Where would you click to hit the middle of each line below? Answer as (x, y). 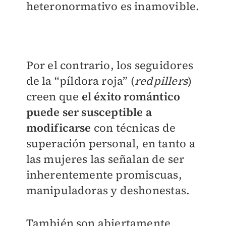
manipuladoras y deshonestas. (108, 190)
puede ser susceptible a (89, 112)
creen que (52, 96)
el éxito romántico (130, 96)
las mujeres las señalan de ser (105, 159)
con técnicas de (133, 127)
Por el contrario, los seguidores (109, 65)
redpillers (161, 80)
